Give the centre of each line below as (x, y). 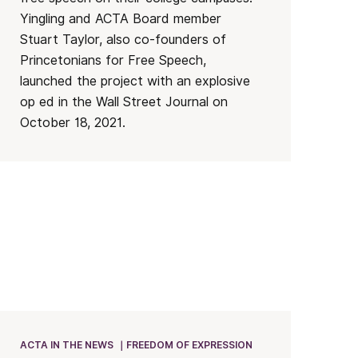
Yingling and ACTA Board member (121, 18)
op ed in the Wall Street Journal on (124, 101)
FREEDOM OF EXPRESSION (190, 344)
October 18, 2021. (73, 122)
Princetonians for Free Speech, (113, 60)
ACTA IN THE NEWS (67, 344)
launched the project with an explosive (135, 81)
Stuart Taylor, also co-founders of (123, 39)
